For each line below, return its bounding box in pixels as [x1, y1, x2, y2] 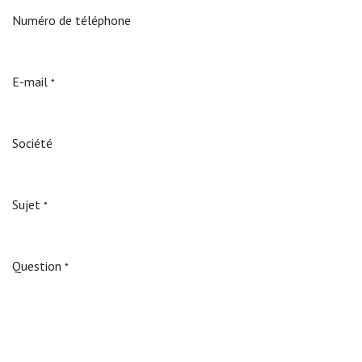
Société [12, 135, 53, 151]
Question [12, 258, 61, 274]
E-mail [12, 74, 48, 90]
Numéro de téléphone [12, 12, 131, 28]
